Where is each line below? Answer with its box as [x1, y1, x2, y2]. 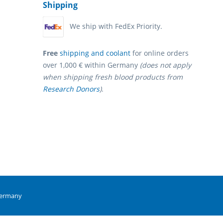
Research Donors [43, 84, 100, 94]
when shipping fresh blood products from [43, 72, 183, 82]
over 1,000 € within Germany [43, 60, 140, 70]
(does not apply [140, 60, 191, 70]
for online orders [130, 48, 189, 58]
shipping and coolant [60, 48, 130, 58]
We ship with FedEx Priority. [70, 21, 162, 31]
